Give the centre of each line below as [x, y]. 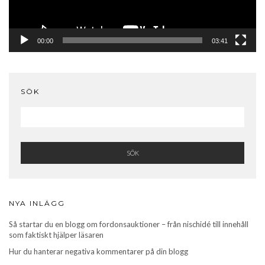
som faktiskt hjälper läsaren [56, 235]
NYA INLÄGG [37, 203]
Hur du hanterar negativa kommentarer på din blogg [98, 251]
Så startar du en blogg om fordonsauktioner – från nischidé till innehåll [129, 224]
